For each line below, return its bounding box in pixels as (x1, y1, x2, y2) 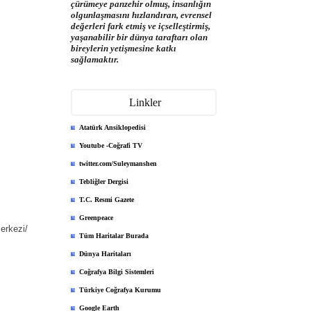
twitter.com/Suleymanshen (79, 160, 157, 167)
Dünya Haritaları (79, 250, 131, 258)
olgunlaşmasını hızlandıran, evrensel (71, 10, 212, 20)
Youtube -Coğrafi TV (79, 142, 142, 149)
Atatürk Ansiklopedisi (79, 124, 146, 131)
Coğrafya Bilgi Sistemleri (79, 268, 154, 276)
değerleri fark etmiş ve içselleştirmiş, (71, 21, 210, 31)
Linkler (129, 96, 161, 108)
